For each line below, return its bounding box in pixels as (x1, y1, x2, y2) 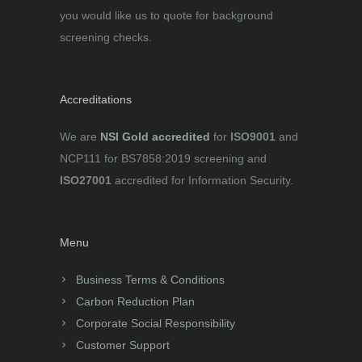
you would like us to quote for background (60, 9, 273, 23)
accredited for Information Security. (112, 174, 293, 187)
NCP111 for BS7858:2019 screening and (60, 152, 267, 166)
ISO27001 (60, 174, 112, 187)
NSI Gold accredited (100, 130, 210, 144)
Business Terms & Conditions (76, 273, 225, 287)
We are (60, 130, 100, 144)
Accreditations (60, 93, 132, 107)
